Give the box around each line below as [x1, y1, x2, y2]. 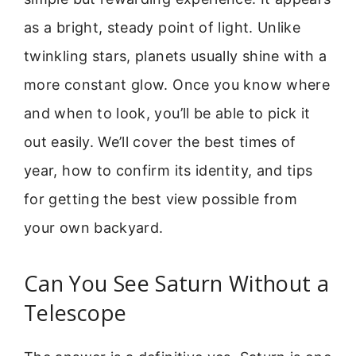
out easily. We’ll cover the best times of [24, 133, 296, 151]
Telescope [24, 297, 127, 327]
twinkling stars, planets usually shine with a [24, 48, 327, 65]
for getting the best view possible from [24, 191, 298, 208]
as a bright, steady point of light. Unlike [24, 19, 301, 37]
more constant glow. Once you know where [24, 76, 331, 94]
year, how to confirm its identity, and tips [24, 162, 313, 180]
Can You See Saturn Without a [24, 268, 330, 298]
